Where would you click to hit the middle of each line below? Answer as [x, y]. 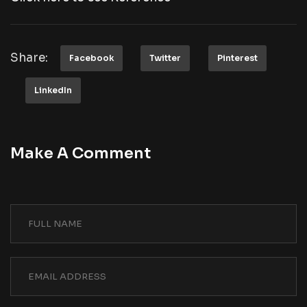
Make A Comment [82, 153]
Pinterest [237, 58]
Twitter [165, 58]
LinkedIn [53, 90]
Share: [29, 58]
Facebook [91, 58]
